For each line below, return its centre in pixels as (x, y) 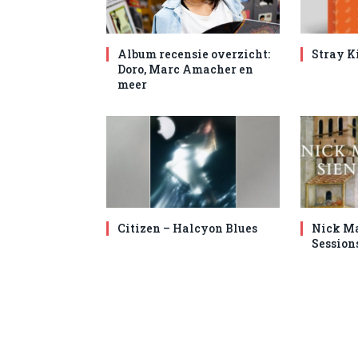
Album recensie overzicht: (194, 54)
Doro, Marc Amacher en (185, 69)
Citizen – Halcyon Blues (187, 229)
